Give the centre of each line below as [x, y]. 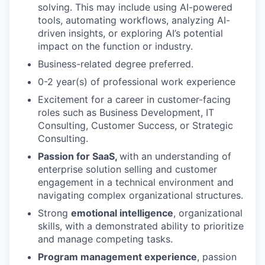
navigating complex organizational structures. [140, 195]
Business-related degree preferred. [116, 64]
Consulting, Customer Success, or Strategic [135, 125]
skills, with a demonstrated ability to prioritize [141, 226]
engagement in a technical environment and [136, 182]
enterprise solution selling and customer [127, 169]
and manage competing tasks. [105, 239]
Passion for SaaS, [79, 156]
